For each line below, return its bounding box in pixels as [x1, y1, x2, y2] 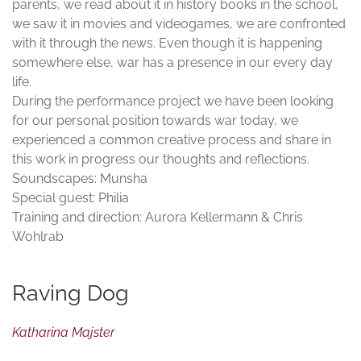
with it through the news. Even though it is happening [12, 35, 322, 52]
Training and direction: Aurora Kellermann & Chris [12, 210, 303, 226]
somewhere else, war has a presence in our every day [12, 55, 333, 71]
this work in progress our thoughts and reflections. [12, 151, 309, 168]
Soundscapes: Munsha [12, 171, 147, 187]
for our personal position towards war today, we [12, 113, 298, 129]
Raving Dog [12, 280, 129, 306]
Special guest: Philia [12, 190, 129, 206]
